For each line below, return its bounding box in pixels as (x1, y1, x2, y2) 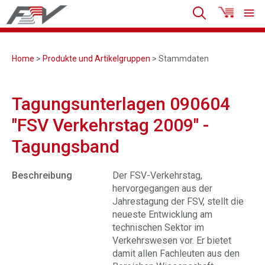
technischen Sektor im (112, 222, 204, 233)
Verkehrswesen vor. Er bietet (112, 235, 231, 246)
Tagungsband (12, 136, 119, 157)
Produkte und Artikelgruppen (43, 54, 150, 63)
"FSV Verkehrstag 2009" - (12, 115, 209, 135)
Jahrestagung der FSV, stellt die (112, 196, 244, 207)
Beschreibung (12, 170, 72, 181)
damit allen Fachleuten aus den (112, 248, 240, 259)
